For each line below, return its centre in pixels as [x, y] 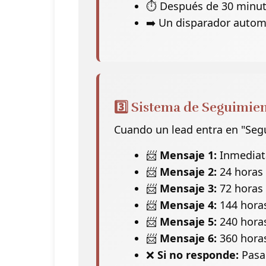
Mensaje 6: [188, 238]
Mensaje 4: [188, 205]
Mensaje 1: [188, 155]
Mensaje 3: [188, 188]
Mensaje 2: [188, 171]
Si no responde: [198, 254]
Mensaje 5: [188, 221]
